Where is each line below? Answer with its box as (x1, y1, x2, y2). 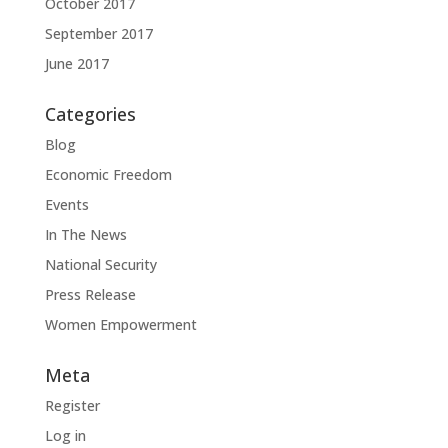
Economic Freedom (44, 165, 172, 184)
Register (44, 396, 100, 415)
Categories (44, 102, 136, 126)
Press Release (44, 285, 136, 304)
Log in (44, 426, 86, 445)
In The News (44, 225, 127, 244)
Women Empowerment (44, 315, 197, 334)
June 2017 (44, 54, 109, 73)
